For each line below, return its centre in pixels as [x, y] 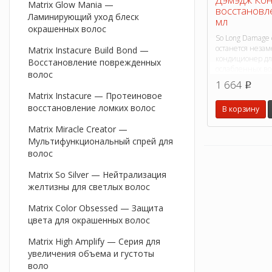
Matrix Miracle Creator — [78, 129]
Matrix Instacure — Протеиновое [95, 96]
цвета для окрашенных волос [89, 220]
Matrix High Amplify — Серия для [94, 242]
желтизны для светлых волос [89, 187]
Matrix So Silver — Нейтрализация [97, 175]
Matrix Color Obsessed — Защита [96, 208]
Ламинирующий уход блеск [83, 17]
